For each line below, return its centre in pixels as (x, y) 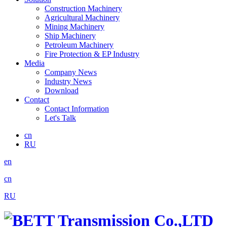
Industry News (68, 81)
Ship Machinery (70, 35)
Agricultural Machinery (82, 17)
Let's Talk (60, 118)
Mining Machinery (74, 26)
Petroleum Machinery (79, 45)
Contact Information (77, 108)
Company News (71, 72)
